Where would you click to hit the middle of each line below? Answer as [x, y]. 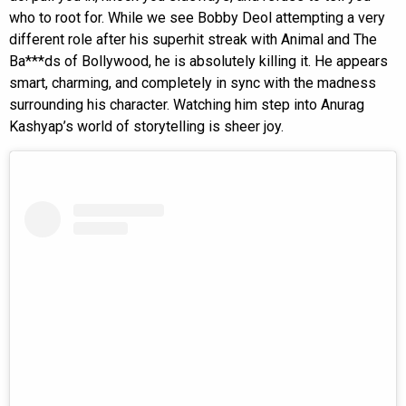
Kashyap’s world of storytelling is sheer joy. [146, 126]
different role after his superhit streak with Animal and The [193, 39]
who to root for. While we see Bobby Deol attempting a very [197, 17]
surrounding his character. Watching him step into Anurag [187, 104]
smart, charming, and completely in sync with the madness [193, 82]
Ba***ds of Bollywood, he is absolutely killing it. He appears [198, 61]
